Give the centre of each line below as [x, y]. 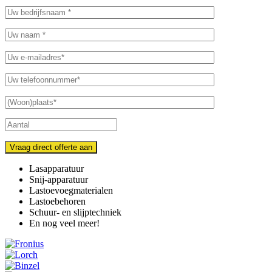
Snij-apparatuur [59, 179]
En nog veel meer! [64, 223]
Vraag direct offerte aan [51, 147]
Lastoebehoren [57, 201]
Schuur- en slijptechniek [75, 212]
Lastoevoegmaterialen [71, 190]
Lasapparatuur [56, 168]
